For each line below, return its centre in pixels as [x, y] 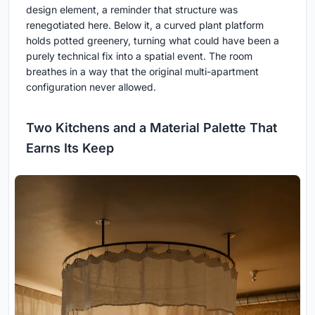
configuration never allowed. [91, 87]
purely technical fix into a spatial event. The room [139, 56]
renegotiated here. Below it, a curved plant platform [145, 25]
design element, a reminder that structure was [132, 10]
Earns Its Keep [70, 148]
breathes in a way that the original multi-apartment [142, 72]
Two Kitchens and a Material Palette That [152, 128]
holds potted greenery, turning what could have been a [153, 41]
